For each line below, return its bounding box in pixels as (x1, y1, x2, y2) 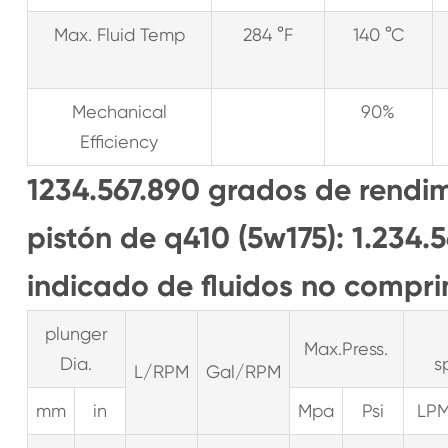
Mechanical (71, 101, 167, 122)
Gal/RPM (205, 361, 281, 382)
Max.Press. (304, 338, 389, 359)
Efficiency (80, 131, 159, 152)
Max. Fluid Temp (53, 24, 185, 45)
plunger (44, 323, 108, 344)
